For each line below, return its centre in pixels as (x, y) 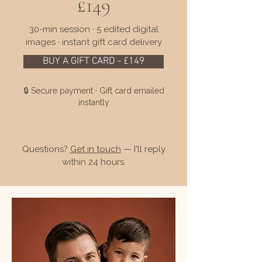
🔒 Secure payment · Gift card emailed (94, 91)
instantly (94, 102)
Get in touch (95, 149)
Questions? (46, 149)
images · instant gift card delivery (94, 42)
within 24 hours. (94, 162)
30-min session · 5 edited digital (94, 29)
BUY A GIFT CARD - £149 (94, 61)
